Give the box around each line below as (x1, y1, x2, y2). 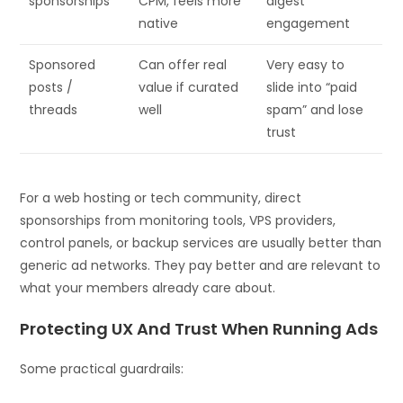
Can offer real (139, 55, 228, 74)
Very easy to (266, 55, 345, 74)
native (139, 13, 179, 32)
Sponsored (29, 55, 96, 74)
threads (29, 100, 78, 119)
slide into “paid (266, 77, 358, 96)
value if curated (139, 77, 239, 96)
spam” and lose (266, 100, 364, 119)
